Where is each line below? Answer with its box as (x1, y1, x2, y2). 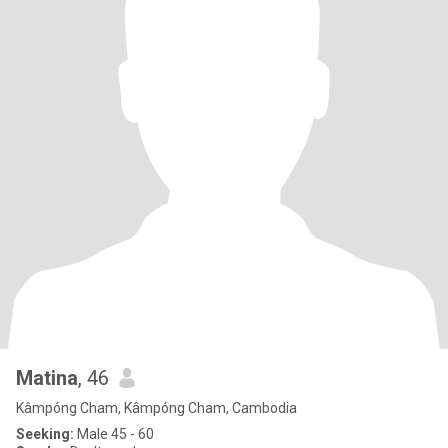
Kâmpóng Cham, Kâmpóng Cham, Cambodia (16, 400, 297, 416)
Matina (16, 366, 78, 390)
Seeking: (16, 426, 74, 442)
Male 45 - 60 (74, 426, 154, 442)
